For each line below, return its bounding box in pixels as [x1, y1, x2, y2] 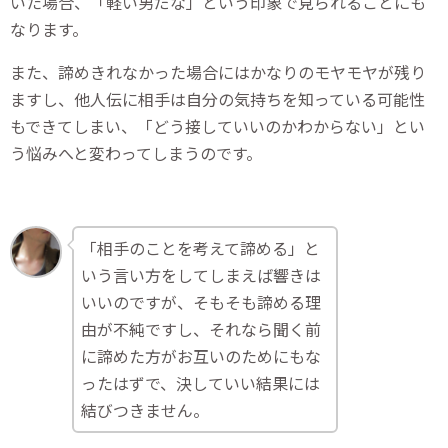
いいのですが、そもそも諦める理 [81, 290, 322, 315]
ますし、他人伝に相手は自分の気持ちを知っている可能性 [10, 87, 425, 112]
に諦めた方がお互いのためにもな [81, 344, 322, 369]
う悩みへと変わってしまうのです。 [10, 141, 262, 166]
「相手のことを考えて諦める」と [81, 236, 321, 261]
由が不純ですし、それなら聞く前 [81, 317, 322, 342]
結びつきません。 [81, 398, 210, 423]
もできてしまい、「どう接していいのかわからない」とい [10, 114, 425, 139]
